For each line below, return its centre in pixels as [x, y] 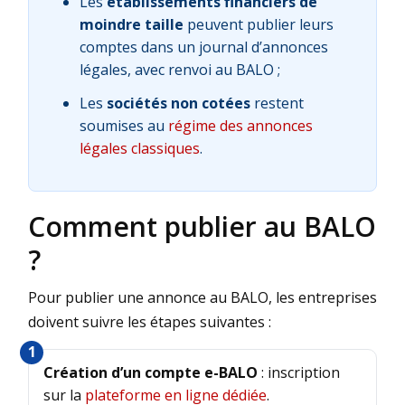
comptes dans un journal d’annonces [204, 47]
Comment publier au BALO [202, 226]
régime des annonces [240, 125]
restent [277, 103]
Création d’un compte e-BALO [151, 372]
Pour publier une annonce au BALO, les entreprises [202, 297]
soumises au [124, 125]
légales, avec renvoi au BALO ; [180, 69]
